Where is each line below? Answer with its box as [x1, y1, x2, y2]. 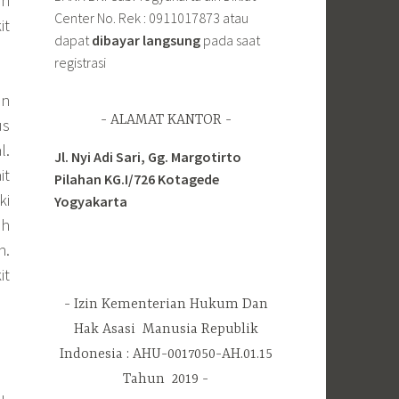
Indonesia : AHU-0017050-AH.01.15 [59, 346, 273, 362]
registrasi [54, 53, 106, 71]
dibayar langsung [92, 30, 200, 49]
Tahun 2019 [123, 370, 199, 387]
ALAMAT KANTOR [110, 112, 222, 129]
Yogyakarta [54, 191, 127, 210]
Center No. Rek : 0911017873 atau [54, 8, 248, 27]
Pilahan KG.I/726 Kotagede [54, 169, 219, 188]
